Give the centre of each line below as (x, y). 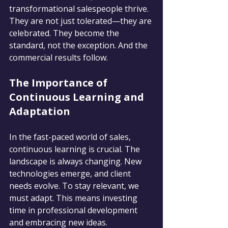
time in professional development (74, 210)
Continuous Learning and (78, 97)
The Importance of (60, 83)
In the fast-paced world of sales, (71, 137)
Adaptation (40, 111)
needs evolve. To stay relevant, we (75, 186)
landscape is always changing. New (76, 162)
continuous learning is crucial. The (76, 149)
